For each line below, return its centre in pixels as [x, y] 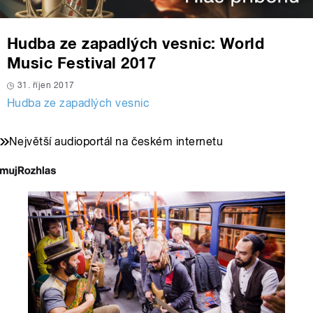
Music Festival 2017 [82, 63]
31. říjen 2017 [46, 86]
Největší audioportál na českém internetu [116, 142]
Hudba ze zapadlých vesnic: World [136, 44]
